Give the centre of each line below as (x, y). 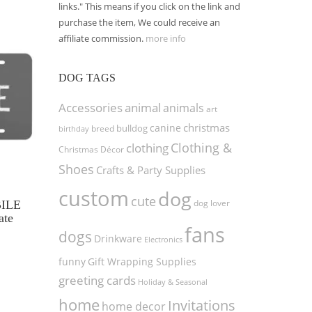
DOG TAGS (87, 78)
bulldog (132, 128)
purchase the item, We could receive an (139, 22)
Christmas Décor (91, 149)
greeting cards (97, 280)
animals (183, 108)
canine (165, 128)
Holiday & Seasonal (172, 282)
